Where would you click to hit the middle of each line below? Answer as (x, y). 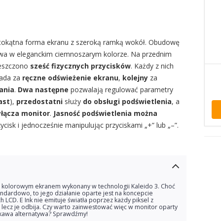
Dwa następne (43, 90)
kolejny (135, 78)
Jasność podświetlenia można (105, 113)
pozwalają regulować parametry (121, 90)
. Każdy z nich (152, 66)
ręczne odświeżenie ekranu (70, 78)
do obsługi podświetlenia (126, 101)
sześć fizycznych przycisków (80, 66)
